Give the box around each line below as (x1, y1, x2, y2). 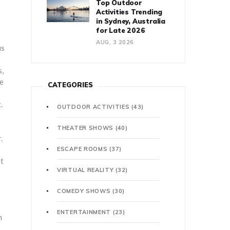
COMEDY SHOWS (57, 187, 113, 195)
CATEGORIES (48, 80, 93, 89)
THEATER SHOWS (57, 124, 116, 131)
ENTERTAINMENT (57, 208, 113, 216)
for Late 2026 (96, 26, 145, 34)
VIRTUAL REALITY (57, 166, 116, 174)
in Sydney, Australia (96, 16, 166, 25)
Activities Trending (96, 7, 163, 16)
